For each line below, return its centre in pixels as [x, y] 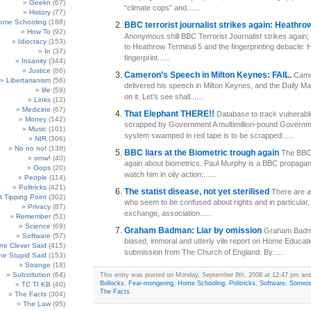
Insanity [34, 61]
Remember [33, 216]
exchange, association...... [168, 214]
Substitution [32, 275]
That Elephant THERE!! [170, 114]
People [36, 177]
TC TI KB [36, 284]
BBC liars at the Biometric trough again [203, 153]
